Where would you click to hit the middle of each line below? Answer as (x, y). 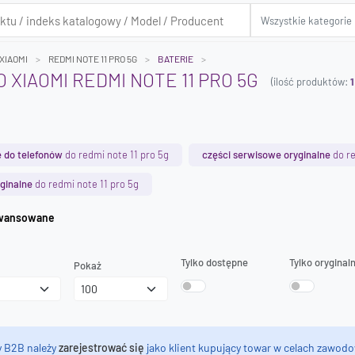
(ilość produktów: (311, 81)
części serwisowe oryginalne (266, 155)
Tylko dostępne (214, 262)
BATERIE (176, 59)
